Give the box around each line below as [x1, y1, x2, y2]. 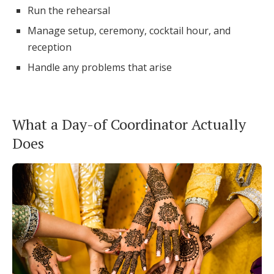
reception [28, 40, 72, 54]
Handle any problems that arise [28, 61, 172, 74]
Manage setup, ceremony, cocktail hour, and [28, 24, 231, 37]
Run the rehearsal [28, 4, 110, 17]
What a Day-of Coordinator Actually [12, 114, 246, 134]
